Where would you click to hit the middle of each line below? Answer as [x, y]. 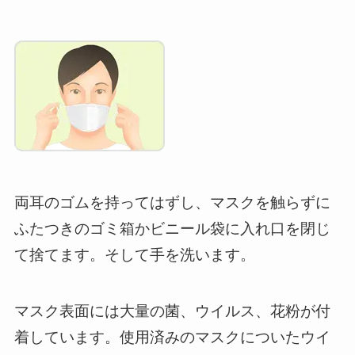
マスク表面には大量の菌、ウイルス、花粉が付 [172, 311]
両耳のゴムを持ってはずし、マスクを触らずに [172, 203]
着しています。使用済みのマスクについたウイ [172, 337]
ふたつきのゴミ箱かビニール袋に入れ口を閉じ [172, 229]
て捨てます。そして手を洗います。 [134, 255]
